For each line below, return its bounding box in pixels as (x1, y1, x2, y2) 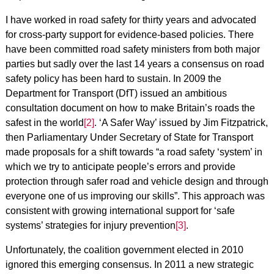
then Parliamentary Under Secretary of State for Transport (5, 132, 253, 143)
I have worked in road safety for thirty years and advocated (5, 15, 256, 26)
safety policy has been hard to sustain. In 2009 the (5, 73, 221, 84)
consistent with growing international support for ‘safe (5, 206, 235, 217)
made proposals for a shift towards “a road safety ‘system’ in (5, 147, 262, 158)
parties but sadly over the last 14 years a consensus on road (5, 59, 264, 70)
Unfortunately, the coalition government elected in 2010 (5, 245, 243, 256)
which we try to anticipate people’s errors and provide (5, 161, 235, 172)
